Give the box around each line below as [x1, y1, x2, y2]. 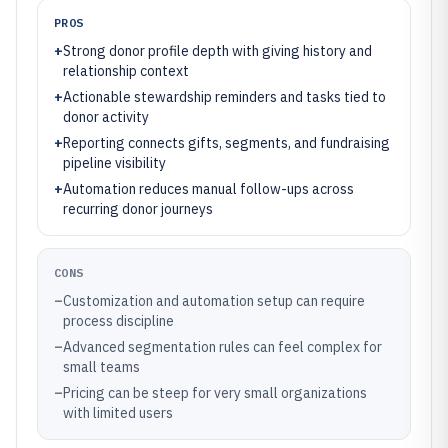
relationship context [63, 62, 189, 80]
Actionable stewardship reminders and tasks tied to [63, 88, 386, 106]
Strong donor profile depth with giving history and [63, 42, 372, 60]
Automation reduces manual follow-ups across [63, 180, 354, 198]
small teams [63, 358, 140, 376]
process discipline [63, 312, 174, 330]
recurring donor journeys [63, 200, 213, 218]
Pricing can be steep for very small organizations [63, 384, 367, 402]
